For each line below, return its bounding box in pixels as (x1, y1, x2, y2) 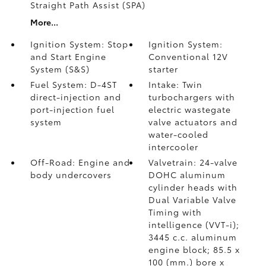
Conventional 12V (148, 50, 229, 62)
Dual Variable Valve (148, 194, 237, 205)
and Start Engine (30, 50, 106, 62)
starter (148, 63, 179, 75)
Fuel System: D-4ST (30, 78, 117, 90)
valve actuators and (148, 116, 238, 128)
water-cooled (148, 128, 209, 140)
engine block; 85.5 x (148, 243, 240, 255)
